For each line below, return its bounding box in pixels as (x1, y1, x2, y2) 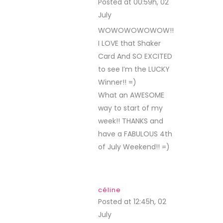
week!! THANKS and (98, 116, 163, 126)
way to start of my (98, 103, 163, 113)
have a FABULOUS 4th (98, 129, 172, 139)
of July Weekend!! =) (98, 142, 170, 152)
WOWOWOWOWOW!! (98, 25, 174, 35)
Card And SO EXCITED (98, 51, 172, 61)
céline (98, 185, 121, 195)
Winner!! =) (98, 77, 136, 87)
